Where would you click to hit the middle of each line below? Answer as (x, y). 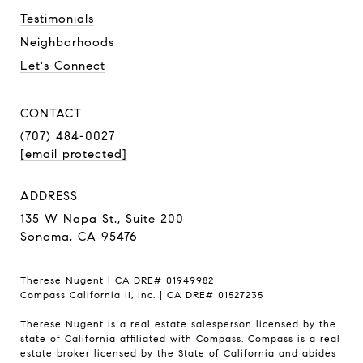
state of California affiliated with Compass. (134, 338)
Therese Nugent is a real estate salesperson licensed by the (178, 323)
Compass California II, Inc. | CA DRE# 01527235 (142, 294)
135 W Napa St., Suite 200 (102, 218)
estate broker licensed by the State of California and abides (178, 352)
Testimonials (57, 18)
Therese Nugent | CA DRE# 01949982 (117, 280)
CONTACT (51, 113)
